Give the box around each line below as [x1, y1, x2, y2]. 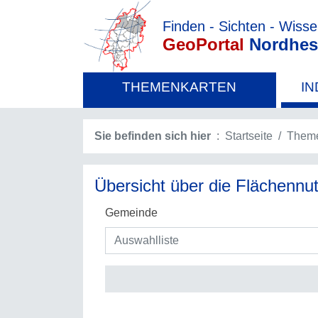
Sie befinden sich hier [94, 130, 211, 143]
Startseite [225, 130, 273, 143]
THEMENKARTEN [122, 79, 237, 95]
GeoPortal [162, 34, 244, 54]
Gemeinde [105, 207, 158, 219]
